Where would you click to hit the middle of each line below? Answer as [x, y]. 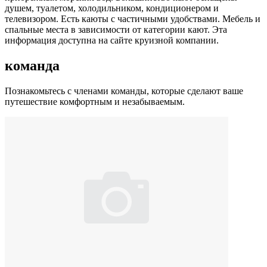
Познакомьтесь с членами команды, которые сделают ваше [124, 91]
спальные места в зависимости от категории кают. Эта [116, 29]
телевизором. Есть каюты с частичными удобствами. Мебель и [133, 18]
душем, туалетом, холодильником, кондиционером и [112, 8]
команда [32, 65]
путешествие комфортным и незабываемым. [95, 101]
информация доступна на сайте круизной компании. [112, 40]
